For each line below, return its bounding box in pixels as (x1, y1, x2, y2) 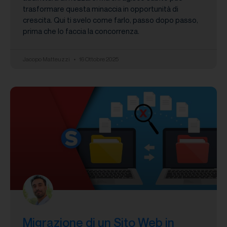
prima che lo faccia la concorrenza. (23, 26, 139, 35)
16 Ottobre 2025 (78, 55, 119, 63)
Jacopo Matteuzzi (23, 55, 71, 63)
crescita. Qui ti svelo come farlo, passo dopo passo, (23, 15, 198, 24)
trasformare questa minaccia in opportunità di (23, 4, 178, 13)
